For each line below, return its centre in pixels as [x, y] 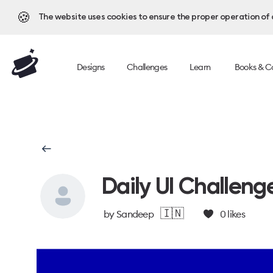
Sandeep [135, 214]
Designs [91, 67]
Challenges [147, 67]
